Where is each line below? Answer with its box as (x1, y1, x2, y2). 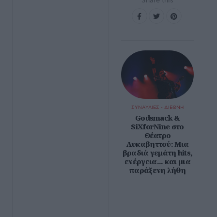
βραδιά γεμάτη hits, (122, 148, 193, 157)
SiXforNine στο (131, 122, 184, 131)
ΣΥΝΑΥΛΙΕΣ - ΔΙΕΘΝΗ (131, 105, 184, 110)
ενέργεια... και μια (124, 156, 190, 166)
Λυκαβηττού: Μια (126, 139, 189, 149)
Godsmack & (135, 113, 180, 123)
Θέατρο (144, 130, 171, 140)
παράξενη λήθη (129, 165, 186, 175)
